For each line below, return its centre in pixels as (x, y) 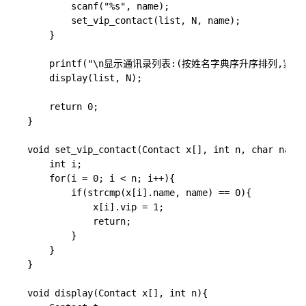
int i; (55, 164)
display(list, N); (85, 78)
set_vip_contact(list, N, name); (134, 20)
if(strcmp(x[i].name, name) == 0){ (139, 193)
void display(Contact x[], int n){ (117, 293)
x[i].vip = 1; (96, 207)
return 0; (63, 107)
